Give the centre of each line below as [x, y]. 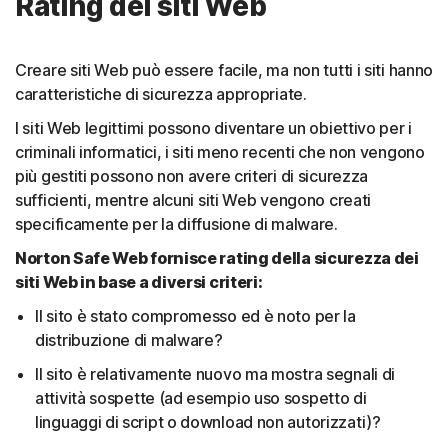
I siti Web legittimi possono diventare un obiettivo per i [213, 127]
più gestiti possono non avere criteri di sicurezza [192, 175]
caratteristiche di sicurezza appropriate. [161, 93]
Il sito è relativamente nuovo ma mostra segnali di [215, 373]
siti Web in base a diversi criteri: [140, 281]
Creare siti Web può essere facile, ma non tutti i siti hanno [224, 69]
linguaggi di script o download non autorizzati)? [208, 421]
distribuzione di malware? [129, 339]
